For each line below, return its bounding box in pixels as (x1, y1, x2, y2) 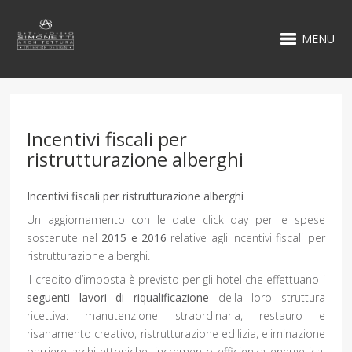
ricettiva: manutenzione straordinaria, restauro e (27, 308, 325, 324)
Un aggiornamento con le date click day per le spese (27, 212, 325, 228)
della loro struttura (218, 290, 325, 306)
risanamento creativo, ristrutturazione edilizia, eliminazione (27, 326, 325, 342)
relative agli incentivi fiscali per (166, 230, 325, 246)
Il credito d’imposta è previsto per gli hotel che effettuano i (27, 272, 325, 288)
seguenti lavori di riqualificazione (27, 290, 218, 306)
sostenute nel (27, 230, 102, 246)
